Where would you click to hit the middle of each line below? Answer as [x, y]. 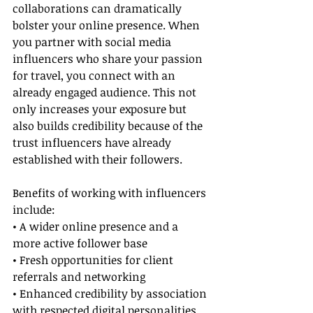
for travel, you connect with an [95, 76]
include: [34, 210]
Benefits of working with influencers [111, 193]
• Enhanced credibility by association [111, 294]
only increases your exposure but [101, 109]
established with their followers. [97, 160]
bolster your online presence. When [108, 26]
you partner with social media [93, 42]
